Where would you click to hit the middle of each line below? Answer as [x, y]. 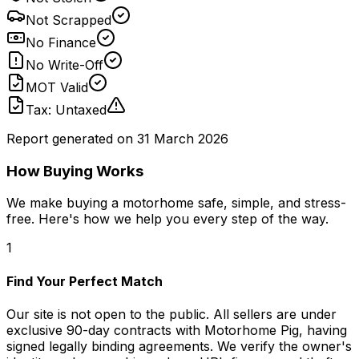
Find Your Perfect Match [85, 281]
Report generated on [70, 139]
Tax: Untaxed [66, 110]
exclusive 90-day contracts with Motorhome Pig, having [177, 330]
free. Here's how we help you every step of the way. [167, 219]
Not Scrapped [69, 20]
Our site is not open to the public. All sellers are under [171, 314]
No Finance [61, 43]
